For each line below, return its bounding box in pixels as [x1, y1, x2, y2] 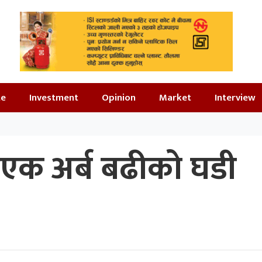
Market [159, 89, 191, 106]
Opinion [102, 89, 136, 106]
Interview [215, 89, 256, 106]
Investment [29, 89, 78, 106]
